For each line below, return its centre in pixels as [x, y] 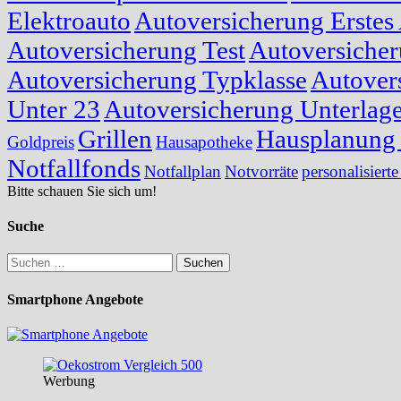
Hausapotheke [204, 141]
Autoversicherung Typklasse [157, 79]
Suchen [27, 260]
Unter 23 [54, 109]
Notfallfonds [74, 168]
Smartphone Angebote [75, 299]
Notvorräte [261, 171]
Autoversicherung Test [126, 50]
